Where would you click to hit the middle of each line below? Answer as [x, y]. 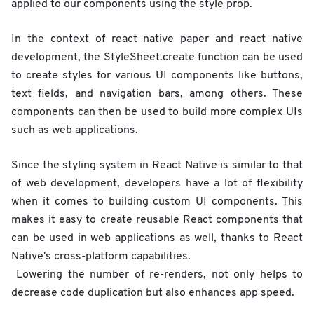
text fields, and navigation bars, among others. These [157, 94]
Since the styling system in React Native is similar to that [157, 165]
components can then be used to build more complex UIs [157, 112]
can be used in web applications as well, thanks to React [157, 238]
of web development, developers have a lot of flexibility [157, 183]
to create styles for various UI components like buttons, [157, 75]
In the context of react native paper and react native [157, 39]
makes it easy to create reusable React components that [157, 220]
